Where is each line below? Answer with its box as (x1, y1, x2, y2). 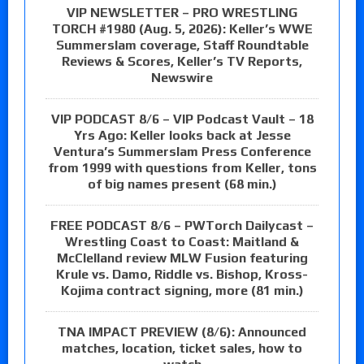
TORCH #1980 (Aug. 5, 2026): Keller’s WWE (51, 21, 313, 37)
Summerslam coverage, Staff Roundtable (55, 37, 309, 54)
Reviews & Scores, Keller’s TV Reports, (62, 54, 302, 70)
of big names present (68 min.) (87, 176, 277, 193)
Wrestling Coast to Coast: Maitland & (65, 234, 299, 250)
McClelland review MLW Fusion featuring (56, 250, 308, 266)
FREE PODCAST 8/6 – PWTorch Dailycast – (50, 218, 314, 234)
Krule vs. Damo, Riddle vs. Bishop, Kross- (56, 266, 308, 283)
